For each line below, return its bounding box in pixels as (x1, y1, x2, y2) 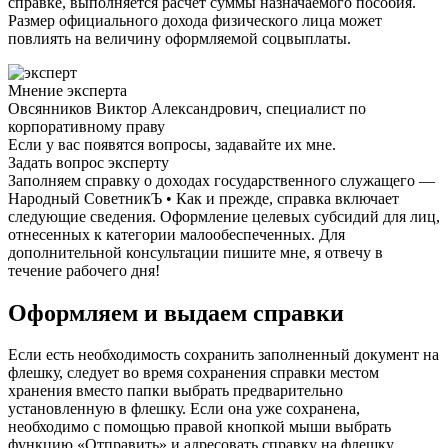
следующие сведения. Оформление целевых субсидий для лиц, (8, 207, 440, 225)
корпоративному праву (8, 117, 165, 135)
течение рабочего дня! (8, 261, 160, 279)
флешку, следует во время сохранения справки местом (8, 364, 379, 382)
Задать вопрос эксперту (8, 153, 169, 171)
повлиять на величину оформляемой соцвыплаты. (8, 29, 351, 47)
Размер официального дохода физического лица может (8, 11, 382, 29)
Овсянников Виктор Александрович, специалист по (8, 99, 366, 117)
